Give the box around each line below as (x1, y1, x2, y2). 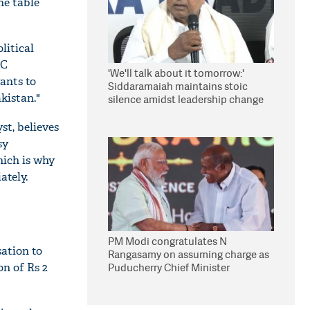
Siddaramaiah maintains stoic (108, 79, 248, 93)
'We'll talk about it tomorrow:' (108, 66, 244, 80)
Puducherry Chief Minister (108, 260, 230, 275)
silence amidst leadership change (108, 92, 264, 107)
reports (108, 105, 142, 120)
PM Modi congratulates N (108, 234, 227, 248)
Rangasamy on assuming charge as (108, 247, 269, 262)
